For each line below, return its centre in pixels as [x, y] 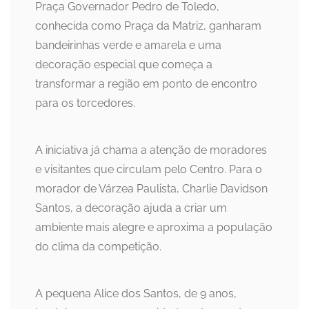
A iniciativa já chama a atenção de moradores [151, 150]
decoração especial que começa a [124, 65]
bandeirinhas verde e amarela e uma [128, 46]
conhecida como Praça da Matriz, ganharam [148, 26]
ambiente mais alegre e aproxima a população [154, 228]
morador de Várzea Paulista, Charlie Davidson [151, 189]
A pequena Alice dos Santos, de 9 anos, [136, 294]
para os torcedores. [85, 103]
